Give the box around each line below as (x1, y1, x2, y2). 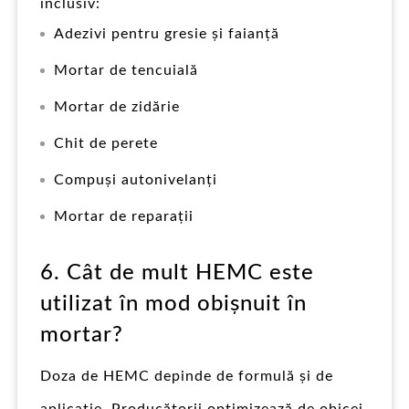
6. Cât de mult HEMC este (40, 261, 314, 284)
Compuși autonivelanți (54, 172, 217, 187)
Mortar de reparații (54, 208, 194, 224)
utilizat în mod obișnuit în (40, 292, 307, 315)
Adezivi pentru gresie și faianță (54, 26, 279, 41)
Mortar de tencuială (54, 62, 198, 78)
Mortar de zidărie (54, 99, 180, 114)
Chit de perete (54, 135, 158, 151)
